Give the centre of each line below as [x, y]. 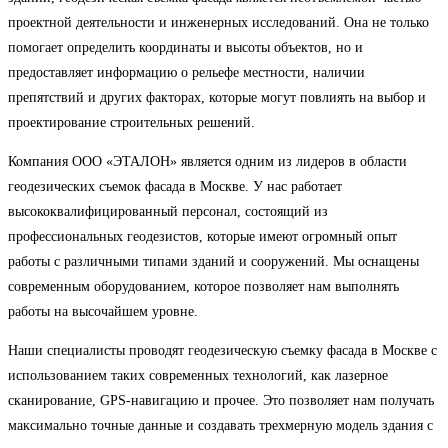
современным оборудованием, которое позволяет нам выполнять [203, 286]
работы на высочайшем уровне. [103, 311]
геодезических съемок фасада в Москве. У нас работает [175, 186]
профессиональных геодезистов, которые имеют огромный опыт [202, 236]
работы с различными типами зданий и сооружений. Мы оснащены [213, 261]
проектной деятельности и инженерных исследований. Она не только [218, 22]
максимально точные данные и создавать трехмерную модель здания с [220, 425]
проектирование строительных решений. [131, 122]
